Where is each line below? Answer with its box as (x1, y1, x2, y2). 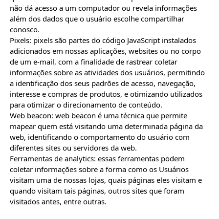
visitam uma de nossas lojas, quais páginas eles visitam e (10, 175, 202, 185)
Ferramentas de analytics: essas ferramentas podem (10, 153, 185, 163)
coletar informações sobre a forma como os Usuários (10, 164, 189, 174)
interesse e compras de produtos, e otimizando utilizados (10, 89, 202, 99)
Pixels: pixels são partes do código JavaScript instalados (10, 35, 196, 45)
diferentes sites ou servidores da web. (10, 143, 137, 153)
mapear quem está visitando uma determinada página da (10, 121, 203, 131)
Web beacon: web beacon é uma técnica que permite (10, 110, 187, 120)
